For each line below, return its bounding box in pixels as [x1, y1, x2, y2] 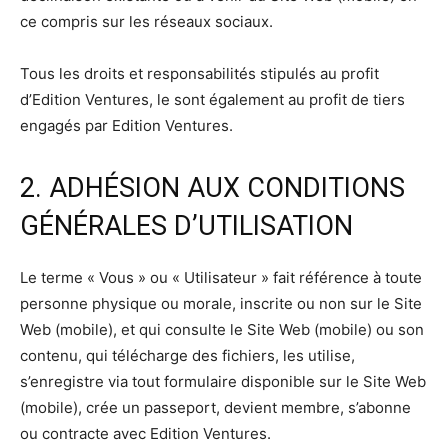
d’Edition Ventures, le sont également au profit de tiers [20, 90, 405, 110]
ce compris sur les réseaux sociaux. [20, 12, 273, 32]
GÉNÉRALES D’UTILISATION [20, 210, 353, 243]
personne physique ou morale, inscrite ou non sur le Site [20, 294, 422, 314]
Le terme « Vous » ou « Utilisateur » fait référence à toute [20, 268, 422, 288]
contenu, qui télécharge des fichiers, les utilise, [20, 346, 355, 366]
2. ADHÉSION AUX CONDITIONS [20, 172, 405, 205]
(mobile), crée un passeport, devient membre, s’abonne [20, 398, 411, 418]
